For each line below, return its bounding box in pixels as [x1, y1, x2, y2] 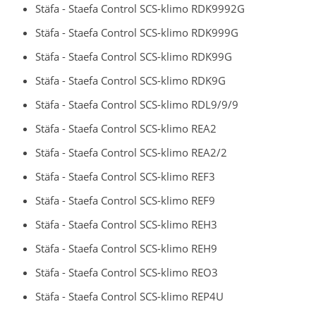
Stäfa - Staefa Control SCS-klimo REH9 [35, 241, 217, 255]
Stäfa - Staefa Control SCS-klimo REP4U [35, 288, 224, 303]
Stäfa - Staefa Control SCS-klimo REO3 [35, 265, 218, 279]
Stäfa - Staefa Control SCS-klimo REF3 [35, 169, 215, 183]
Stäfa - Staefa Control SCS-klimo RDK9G [35, 73, 226, 87]
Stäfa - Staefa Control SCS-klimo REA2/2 [35, 145, 227, 159]
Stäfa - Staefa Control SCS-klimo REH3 [35, 217, 217, 231]
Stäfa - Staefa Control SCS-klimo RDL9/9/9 [35, 97, 238, 111]
